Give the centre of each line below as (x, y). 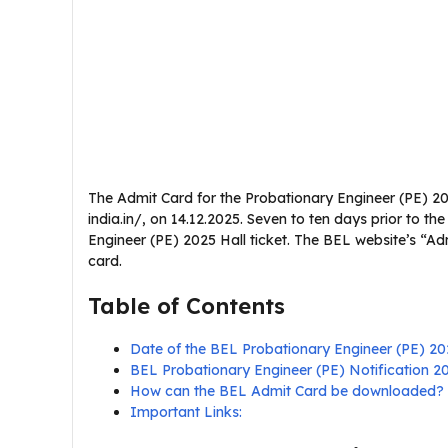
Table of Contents (186, 306)
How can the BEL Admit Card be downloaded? (287, 391)
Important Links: (188, 412)
